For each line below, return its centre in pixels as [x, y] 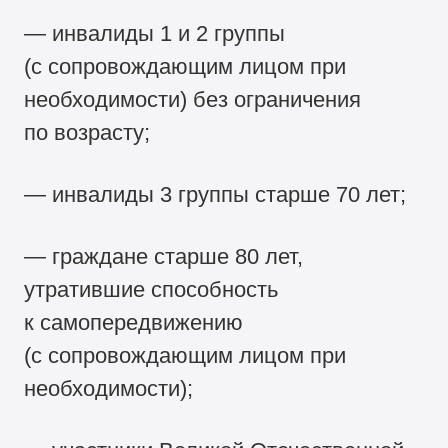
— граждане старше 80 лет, [164, 256]
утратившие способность [151, 289]
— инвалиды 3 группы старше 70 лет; [215, 194]
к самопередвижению [134, 322]
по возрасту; [87, 132]
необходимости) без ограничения [193, 99]
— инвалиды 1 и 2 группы [155, 33]
